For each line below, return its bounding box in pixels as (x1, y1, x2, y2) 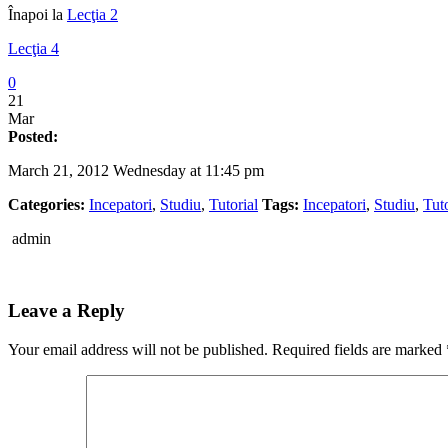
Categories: (8, 195, 85, 213)
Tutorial (209, 195, 258, 213)
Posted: (8, 127, 58, 145)
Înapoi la (8, 5, 67, 23)
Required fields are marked (272, 341, 446, 359)
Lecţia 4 (8, 39, 59, 57)
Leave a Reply (8, 300, 125, 322)
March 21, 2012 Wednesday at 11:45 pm (8, 161, 264, 179)
